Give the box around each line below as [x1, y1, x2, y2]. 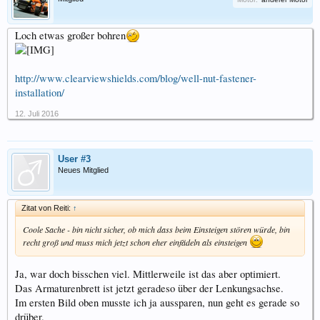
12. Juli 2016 [15, 109, 59, 119]
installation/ [15, 86, 64, 100]
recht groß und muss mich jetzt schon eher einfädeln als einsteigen [23, 236, 249, 249]
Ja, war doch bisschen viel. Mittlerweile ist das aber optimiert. [15, 266, 281, 281]
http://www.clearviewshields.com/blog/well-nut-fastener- [15, 71, 256, 86]
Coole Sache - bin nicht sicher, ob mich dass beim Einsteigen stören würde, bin [23, 224, 290, 236]
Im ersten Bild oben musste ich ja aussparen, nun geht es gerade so [15, 295, 299, 309]
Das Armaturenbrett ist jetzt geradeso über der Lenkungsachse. [15, 281, 284, 295]
